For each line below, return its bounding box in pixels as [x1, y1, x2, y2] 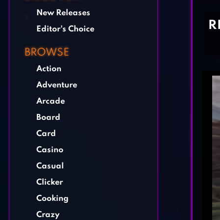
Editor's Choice [36, 25, 94, 33]
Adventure [36, 81, 77, 89]
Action [36, 65, 61, 73]
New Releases [36, 9, 90, 17]
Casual [36, 162, 64, 170]
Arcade [36, 97, 65, 106]
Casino [36, 146, 63, 154]
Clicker [36, 178, 63, 187]
